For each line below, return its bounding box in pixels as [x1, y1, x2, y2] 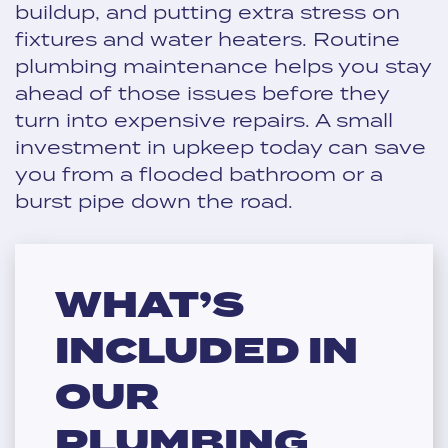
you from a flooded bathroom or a [15, 161, 383, 186]
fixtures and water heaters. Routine [15, 26, 400, 51]
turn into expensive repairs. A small [15, 107, 393, 132]
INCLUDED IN [55, 324, 358, 381]
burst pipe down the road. [15, 188, 293, 213]
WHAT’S [55, 278, 245, 335]
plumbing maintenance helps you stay [15, 53, 431, 78]
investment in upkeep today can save [15, 134, 426, 159]
